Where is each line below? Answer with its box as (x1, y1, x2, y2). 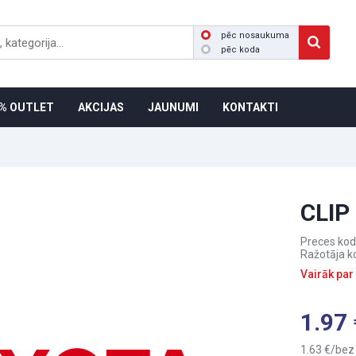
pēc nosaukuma (221, 30, 289, 41)
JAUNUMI (148, 101, 199, 114)
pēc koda (221, 44, 260, 55)
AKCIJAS (78, 101, 124, 114)
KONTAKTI (222, 101, 278, 114)
